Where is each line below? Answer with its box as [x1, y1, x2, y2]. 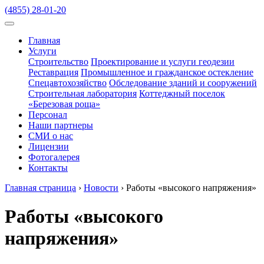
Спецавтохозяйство [28, 78, 107, 88]
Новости [84, 183, 118, 193]
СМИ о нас [28, 131, 73, 141]
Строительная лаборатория [28, 88, 137, 98]
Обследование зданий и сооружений [109, 78, 257, 88]
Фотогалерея [28, 152, 80, 162]
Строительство [28, 57, 88, 67]
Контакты [28, 163, 68, 173]
